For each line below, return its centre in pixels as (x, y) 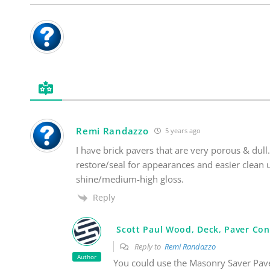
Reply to (149, 247)
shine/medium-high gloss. (130, 179)
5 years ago (182, 131)
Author (87, 257)
